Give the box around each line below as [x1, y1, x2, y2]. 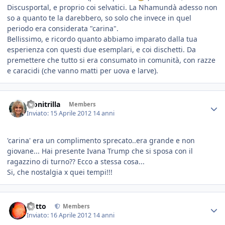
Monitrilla [27, 99, 61, 109]
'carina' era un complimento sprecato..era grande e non [7, 136, 195, 146]
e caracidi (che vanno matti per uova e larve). [7, 65, 158, 75]
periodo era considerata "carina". [7, 23, 119, 33]
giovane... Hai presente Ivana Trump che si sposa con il [7, 146, 193, 156]
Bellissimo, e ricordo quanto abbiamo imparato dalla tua [7, 34, 197, 44]
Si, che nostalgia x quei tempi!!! [7, 167, 113, 177]
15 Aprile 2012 [50, 109, 93, 118]
